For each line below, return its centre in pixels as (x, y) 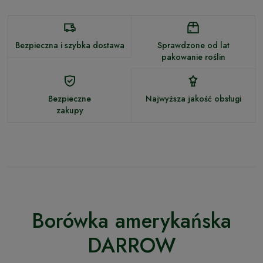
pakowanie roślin (193, 57)
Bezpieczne (70, 98)
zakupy (70, 110)
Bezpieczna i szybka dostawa (70, 45)
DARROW (131, 245)
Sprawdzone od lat (193, 45)
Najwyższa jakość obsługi (193, 98)
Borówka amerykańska (131, 220)
